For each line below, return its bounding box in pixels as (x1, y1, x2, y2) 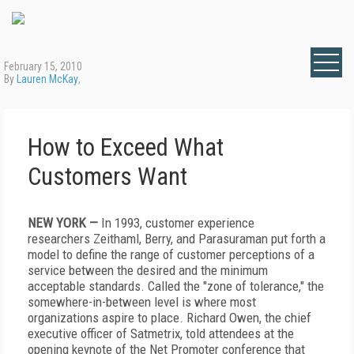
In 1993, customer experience (98, 215, 254, 231)
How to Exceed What (28, 133, 224, 162)
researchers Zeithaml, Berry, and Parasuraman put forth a (28, 231, 326, 247)
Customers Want (28, 162, 187, 191)
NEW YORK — (28, 215, 98, 231)
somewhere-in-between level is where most (28, 294, 256, 310)
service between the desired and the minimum (28, 262, 268, 278)
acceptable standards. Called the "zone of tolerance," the (28, 278, 324, 294)
